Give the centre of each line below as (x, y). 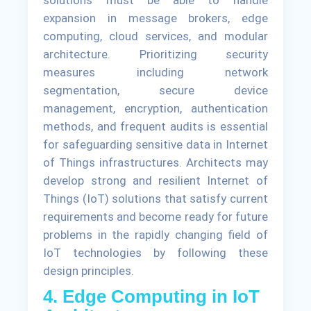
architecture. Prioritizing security (155, 54)
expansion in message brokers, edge (155, 18)
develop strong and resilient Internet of (155, 180)
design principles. (89, 270)
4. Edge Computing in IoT (152, 296)
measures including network (155, 72)
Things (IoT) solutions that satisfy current (155, 198)
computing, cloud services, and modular (155, 36)
